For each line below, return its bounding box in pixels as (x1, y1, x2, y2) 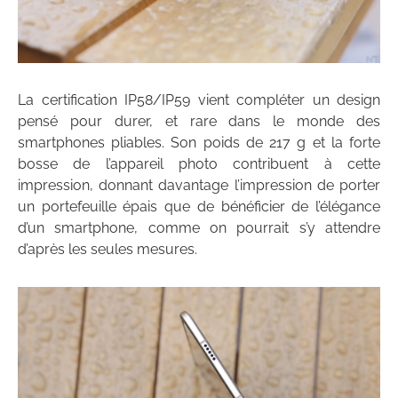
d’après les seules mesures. (18, 240, 197, 258)
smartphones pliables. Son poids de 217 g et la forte (18, 133, 380, 151)
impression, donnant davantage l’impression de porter (18, 176, 380, 194)
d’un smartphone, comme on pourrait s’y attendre (18, 219, 380, 236)
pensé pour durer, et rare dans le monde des (18, 112, 380, 130)
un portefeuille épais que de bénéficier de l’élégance (18, 197, 380, 215)
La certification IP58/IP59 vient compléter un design (18, 91, 380, 108)
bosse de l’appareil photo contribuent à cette (18, 155, 380, 172)
